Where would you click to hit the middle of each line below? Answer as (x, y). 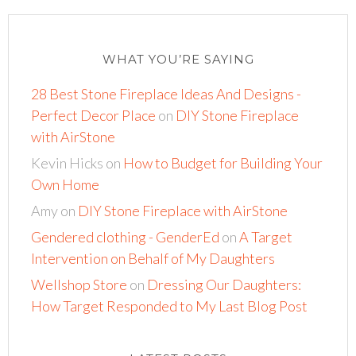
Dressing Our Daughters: (224, 285)
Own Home (66, 185)
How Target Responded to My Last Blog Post (170, 306)
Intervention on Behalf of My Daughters (153, 259)
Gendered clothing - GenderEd (126, 237)
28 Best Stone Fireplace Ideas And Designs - (166, 94)
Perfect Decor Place (94, 116)
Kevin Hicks (68, 163)
